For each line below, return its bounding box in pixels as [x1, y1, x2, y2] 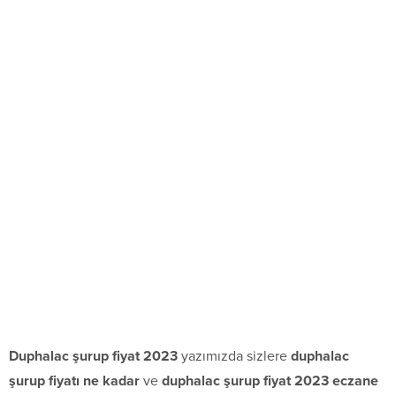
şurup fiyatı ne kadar [9, 372, 140, 391]
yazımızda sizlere [178, 347, 291, 366]
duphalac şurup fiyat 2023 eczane [162, 372, 378, 391]
